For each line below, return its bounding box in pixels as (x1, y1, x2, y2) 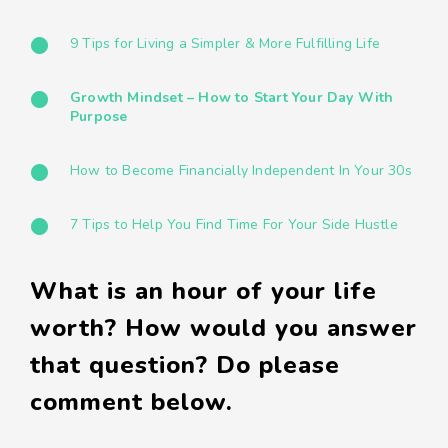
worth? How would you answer (30, 311, 417, 344)
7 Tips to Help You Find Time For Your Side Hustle (70, 214, 398, 234)
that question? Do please (30, 348, 340, 381)
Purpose (70, 106, 128, 126)
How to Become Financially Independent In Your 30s (70, 160, 412, 180)
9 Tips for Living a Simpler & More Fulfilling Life (70, 33, 380, 53)
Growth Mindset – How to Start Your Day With (70, 87, 394, 107)
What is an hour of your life (30, 274, 377, 307)
